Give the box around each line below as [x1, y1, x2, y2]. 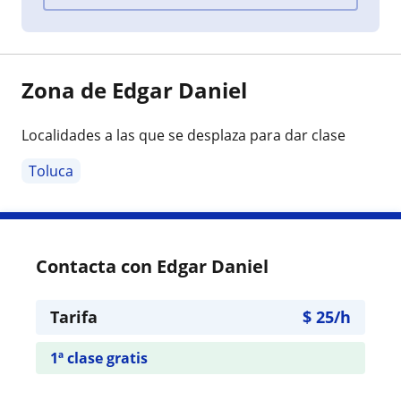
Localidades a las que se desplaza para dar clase [21, 124, 346, 145]
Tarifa [50, 305, 98, 328]
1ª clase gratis [50, 347, 148, 368]
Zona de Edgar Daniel [21, 74, 247, 105]
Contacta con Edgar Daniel [36, 253, 269, 278]
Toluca [29, 160, 73, 181]
